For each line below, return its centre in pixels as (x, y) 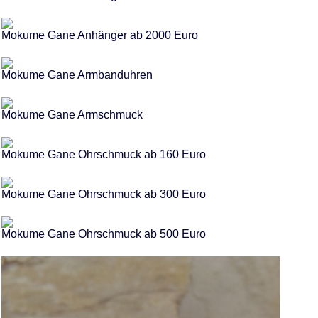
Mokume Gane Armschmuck (72, 115)
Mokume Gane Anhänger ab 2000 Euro (100, 35)
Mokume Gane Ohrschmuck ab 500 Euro (104, 234)
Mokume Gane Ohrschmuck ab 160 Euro (104, 154)
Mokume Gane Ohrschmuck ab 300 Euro (104, 194)
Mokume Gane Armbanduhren (77, 75)
